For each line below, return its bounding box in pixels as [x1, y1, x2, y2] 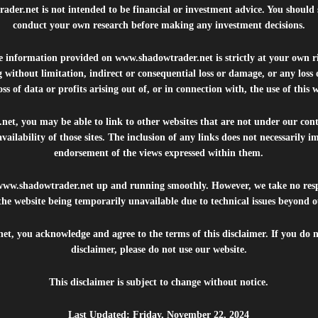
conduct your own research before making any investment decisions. [12, 20, 305, 31]
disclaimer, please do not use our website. [70, 244, 247, 255]
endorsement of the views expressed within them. [54, 148, 264, 158]
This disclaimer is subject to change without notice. [49, 277, 269, 287]
